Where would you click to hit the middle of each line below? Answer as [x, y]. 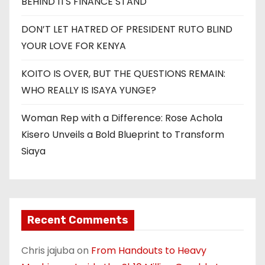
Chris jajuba [48, 250]
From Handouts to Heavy [149, 250]
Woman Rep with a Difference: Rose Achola [122, 118]
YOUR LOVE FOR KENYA [74, 46]
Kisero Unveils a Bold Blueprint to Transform [123, 134]
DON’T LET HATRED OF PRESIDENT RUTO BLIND [127, 29]
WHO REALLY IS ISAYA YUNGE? [89, 90]
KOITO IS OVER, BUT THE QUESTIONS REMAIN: [123, 73]
